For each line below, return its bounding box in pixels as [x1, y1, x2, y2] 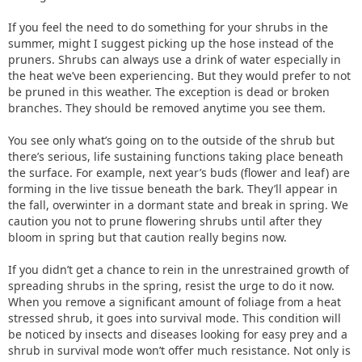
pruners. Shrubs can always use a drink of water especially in [8, 52, 341, 67]
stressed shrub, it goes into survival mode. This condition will [8, 310, 341, 326]
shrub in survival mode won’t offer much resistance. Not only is [8, 343, 351, 358]
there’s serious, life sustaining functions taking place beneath [8, 149, 343, 164]
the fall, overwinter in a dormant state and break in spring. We [8, 197, 348, 213]
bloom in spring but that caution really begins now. [8, 229, 287, 245]
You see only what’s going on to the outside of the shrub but [8, 133, 335, 148]
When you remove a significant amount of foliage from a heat [8, 294, 341, 309]
